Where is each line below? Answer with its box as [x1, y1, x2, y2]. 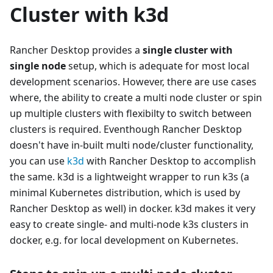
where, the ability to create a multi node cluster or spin [10, 91, 262, 105]
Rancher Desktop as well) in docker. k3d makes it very [10, 202, 255, 216]
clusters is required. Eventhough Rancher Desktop [10, 122, 242, 136]
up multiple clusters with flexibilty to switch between [10, 107, 252, 121]
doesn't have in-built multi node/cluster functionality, [10, 138, 253, 152]
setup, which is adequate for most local [66, 59, 249, 73]
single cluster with [143, 43, 233, 57]
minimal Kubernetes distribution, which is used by [10, 186, 240, 200]
